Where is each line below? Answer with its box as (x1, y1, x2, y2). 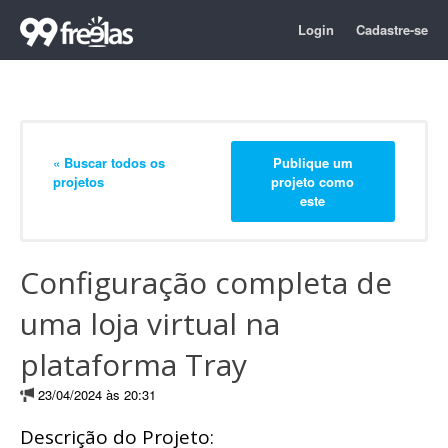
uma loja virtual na (20, 303, 280, 344)
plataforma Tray (20, 344, 247, 385)
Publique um (272, 152, 353, 172)
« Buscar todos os (53, 152, 165, 172)
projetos (53, 171, 104, 191)
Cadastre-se (356, 20, 428, 39)
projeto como (271, 171, 355, 191)
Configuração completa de (20, 262, 392, 303)
